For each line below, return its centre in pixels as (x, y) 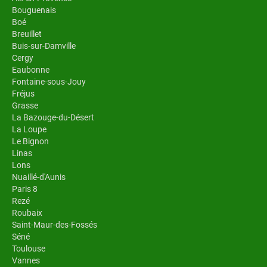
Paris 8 (25, 189)
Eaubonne (31, 69)
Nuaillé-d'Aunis (39, 177)
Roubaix (27, 212)
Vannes (26, 260)
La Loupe (29, 129)
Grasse (25, 105)
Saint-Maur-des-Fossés (55, 224)
